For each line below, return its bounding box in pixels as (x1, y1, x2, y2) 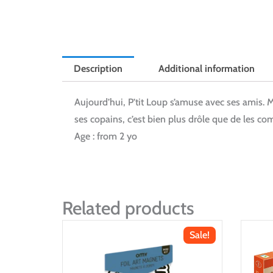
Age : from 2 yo (74, 130, 137, 142)
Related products (62, 196, 194, 219)
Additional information (158, 63, 255, 75)
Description (74, 63, 123, 75)
